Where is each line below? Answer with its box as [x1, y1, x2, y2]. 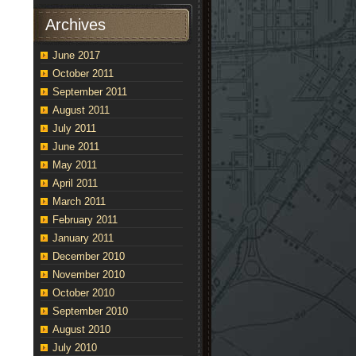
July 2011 [52, 122, 96, 134]
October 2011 [52, 68, 114, 79]
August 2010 [52, 323, 110, 335]
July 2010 [52, 342, 97, 354]
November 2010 [52, 269, 125, 281]
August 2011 [52, 104, 110, 116]
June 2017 [52, 49, 100, 61]
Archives [45, 16, 106, 33]
